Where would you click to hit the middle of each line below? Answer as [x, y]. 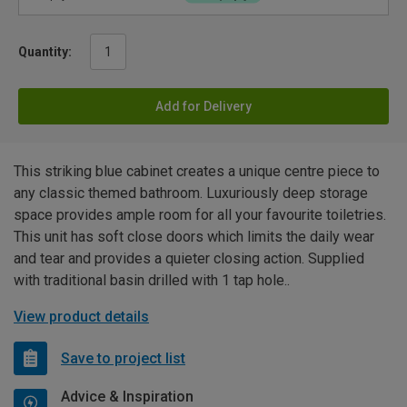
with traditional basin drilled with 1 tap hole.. [152, 281]
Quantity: [45, 52]
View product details [81, 317]
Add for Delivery [203, 107]
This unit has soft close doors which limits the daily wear [194, 237]
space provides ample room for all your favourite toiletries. [200, 215]
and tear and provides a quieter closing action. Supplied [189, 259]
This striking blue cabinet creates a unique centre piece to [197, 172]
